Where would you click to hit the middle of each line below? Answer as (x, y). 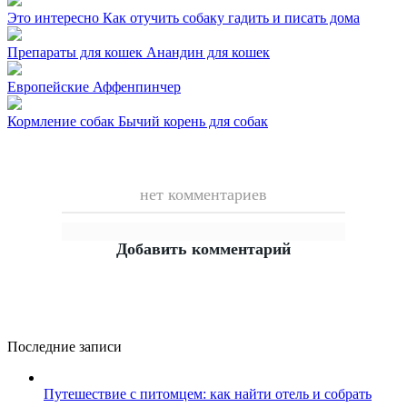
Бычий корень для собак (193, 121)
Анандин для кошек (208, 52)
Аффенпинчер (137, 86)
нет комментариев (203, 194)
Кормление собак (63, 121)
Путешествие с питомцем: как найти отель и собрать (208, 393)
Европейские (50, 86)
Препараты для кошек (77, 52)
